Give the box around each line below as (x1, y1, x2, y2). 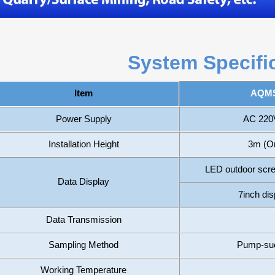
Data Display (58, 177, 109, 187)
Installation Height (48, 139, 119, 149)
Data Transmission (45, 215, 122, 225)
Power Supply (55, 114, 112, 124)
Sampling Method (48, 240, 118, 250)
